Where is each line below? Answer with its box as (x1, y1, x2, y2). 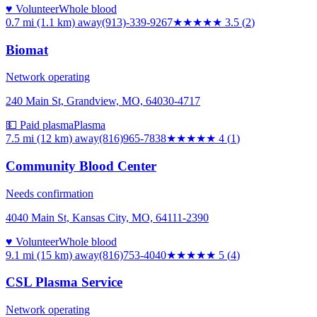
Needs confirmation (6, 187, 93, 200)
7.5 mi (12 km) (6, 132, 72, 145)
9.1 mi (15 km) (6, 248, 72, 261)
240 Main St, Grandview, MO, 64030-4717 (6, 95, 200, 108)
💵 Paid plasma (6, 119, 74, 132)
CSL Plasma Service (6, 275, 122, 290)
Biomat (6, 42, 48, 57)
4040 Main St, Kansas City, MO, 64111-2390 (6, 211, 209, 224)
